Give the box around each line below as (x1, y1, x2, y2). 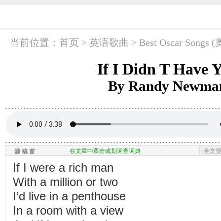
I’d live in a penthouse (13, 190, 126, 203)
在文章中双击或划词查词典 (70, 147, 141, 154)
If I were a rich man (13, 161, 113, 174)
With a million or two (13, 176, 118, 188)
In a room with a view (13, 204, 123, 217)
